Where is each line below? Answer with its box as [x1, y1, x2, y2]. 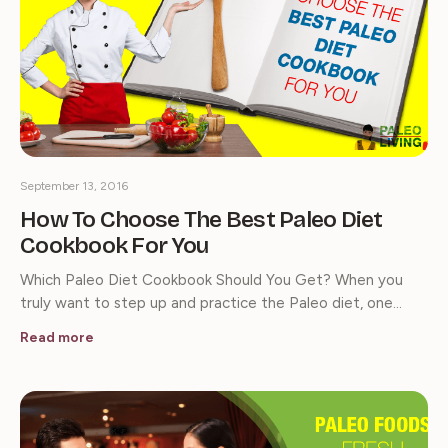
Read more [20, 328, 94, 346]
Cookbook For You [20, 231, 209, 259]
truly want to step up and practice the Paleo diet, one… [20, 293, 402, 312]
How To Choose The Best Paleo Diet [20, 205, 383, 233]
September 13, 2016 [20, 178, 128, 193]
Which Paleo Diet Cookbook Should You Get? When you [20, 270, 403, 289]
